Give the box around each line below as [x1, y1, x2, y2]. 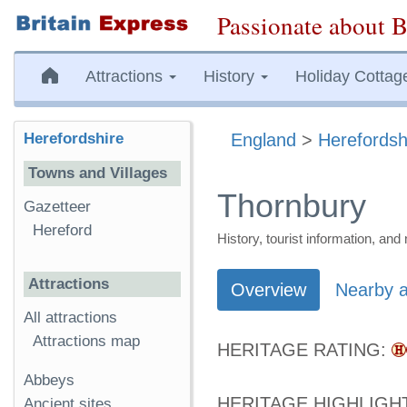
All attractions [24, 309, 117, 327]
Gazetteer [24, 198, 91, 215]
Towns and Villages [28, 164, 167, 182]
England [231, 130, 296, 150]
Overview [231, 280, 306, 300]
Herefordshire [24, 130, 124, 147]
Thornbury [217, 188, 366, 224]
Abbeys [24, 372, 74, 390]
